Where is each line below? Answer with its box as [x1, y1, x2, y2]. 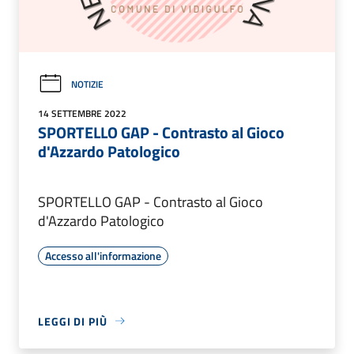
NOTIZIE [71, 76, 104, 92]
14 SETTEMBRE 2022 [38, 105, 126, 121]
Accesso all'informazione [45, 247, 161, 264]
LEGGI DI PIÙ [38, 312, 107, 330]
